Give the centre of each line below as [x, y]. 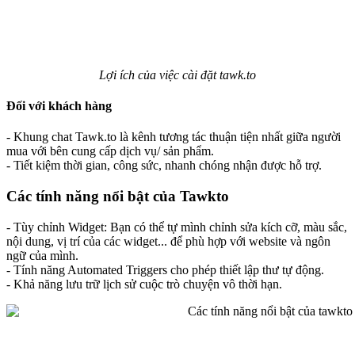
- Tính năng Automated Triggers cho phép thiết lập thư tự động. [165, 269]
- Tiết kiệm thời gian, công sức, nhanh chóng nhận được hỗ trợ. [164, 166]
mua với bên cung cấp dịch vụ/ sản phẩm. [110, 151]
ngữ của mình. [44, 255]
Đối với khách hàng [59, 105]
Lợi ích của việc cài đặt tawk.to [177, 74]
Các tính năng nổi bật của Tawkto [118, 196]
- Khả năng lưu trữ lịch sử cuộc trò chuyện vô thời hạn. [144, 284]
